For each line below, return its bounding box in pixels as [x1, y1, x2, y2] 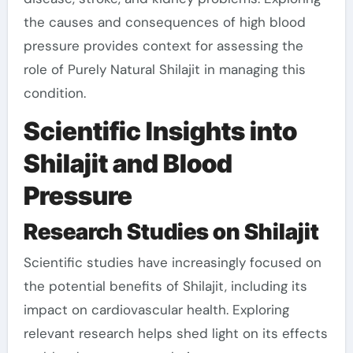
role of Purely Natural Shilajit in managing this [23, 61, 306, 79]
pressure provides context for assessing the [23, 37, 303, 55]
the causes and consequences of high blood [23, 13, 306, 32]
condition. [23, 84, 86, 102]
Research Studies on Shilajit [23, 217, 319, 245]
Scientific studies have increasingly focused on [23, 254, 321, 272]
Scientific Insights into [23, 116, 297, 147]
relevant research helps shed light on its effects [23, 325, 328, 343]
